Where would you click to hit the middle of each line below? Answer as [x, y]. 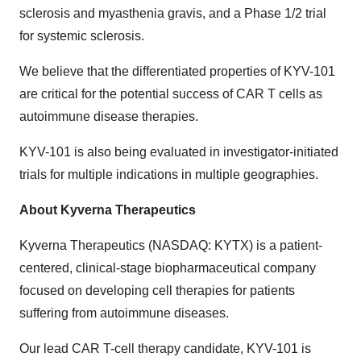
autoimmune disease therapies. [109, 116]
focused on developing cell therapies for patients [157, 290]
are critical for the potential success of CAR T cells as [171, 93]
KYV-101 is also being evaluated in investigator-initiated [179, 151]
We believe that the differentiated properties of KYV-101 [177, 71]
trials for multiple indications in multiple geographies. [169, 174]
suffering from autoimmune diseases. [124, 313]
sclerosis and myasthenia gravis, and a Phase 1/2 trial [173, 13]
